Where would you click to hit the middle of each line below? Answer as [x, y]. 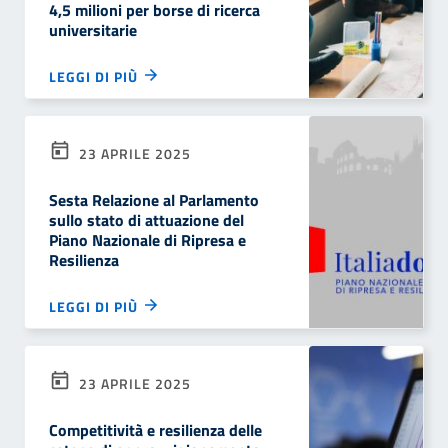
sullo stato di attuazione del [146, 220]
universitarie [93, 30]
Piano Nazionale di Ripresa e [147, 240]
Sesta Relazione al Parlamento [154, 200]
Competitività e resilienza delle [155, 430]
